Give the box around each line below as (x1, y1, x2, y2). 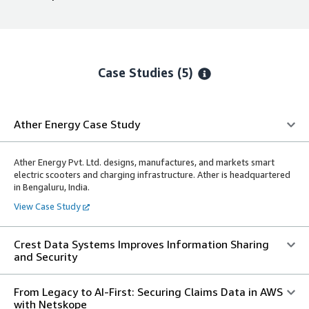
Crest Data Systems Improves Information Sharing (14, 237, 269, 252)
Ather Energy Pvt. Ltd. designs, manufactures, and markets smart (14, 157, 275, 168)
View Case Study (14, 201, 81, 212)
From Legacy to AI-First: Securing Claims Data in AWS (14, 285, 283, 299)
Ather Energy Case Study (14, 117, 140, 132)
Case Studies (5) (98, 65, 197, 81)
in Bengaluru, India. (14, 181, 90, 193)
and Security (14, 250, 77, 264)
